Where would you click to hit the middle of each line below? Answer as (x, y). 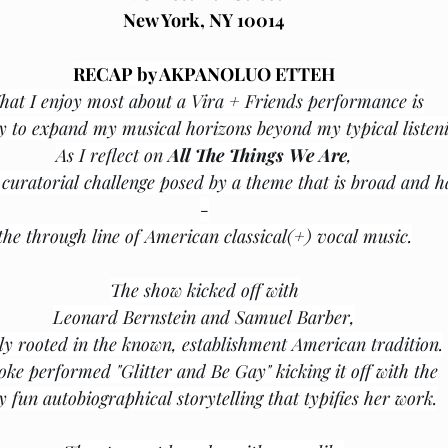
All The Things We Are (257, 155)
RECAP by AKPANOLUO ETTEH (204, 74)
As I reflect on (112, 155)
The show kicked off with (204, 290)
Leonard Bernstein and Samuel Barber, (204, 317)
